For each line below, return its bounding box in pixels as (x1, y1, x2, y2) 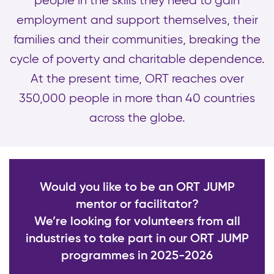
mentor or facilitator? (75, 199, 199, 212)
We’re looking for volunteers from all (34, 216, 240, 229)
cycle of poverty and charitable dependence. (9, 53, 265, 67)
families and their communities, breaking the (13, 34, 261, 47)
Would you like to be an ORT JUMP (39, 182, 235, 194)
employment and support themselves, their (16, 14, 258, 28)
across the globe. (89, 112, 185, 125)
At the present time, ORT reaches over (30, 73, 244, 86)
